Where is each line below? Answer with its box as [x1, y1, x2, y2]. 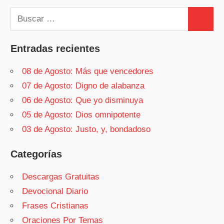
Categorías [10, 148, 62, 160]
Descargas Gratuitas [22, 172, 100, 182]
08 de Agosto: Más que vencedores [22, 66, 154, 76]
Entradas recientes [10, 42, 100, 54]
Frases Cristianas [22, 201, 89, 211]
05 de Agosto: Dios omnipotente [22, 109, 141, 119]
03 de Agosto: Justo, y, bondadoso [22, 124, 151, 134]
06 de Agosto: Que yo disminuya [22, 95, 143, 105]
